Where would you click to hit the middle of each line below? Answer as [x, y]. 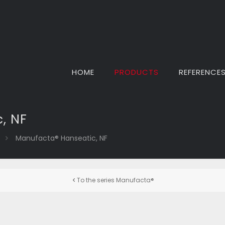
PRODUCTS [137, 72]
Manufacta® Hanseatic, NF [61, 138]
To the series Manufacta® [116, 180]
